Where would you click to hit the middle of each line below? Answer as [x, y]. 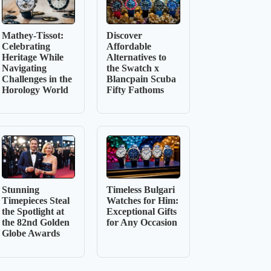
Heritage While [33, 57]
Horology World [35, 90]
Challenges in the [37, 79]
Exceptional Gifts [142, 212]
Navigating [24, 68]
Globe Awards [31, 233]
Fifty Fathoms [135, 90]
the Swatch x [133, 68]
